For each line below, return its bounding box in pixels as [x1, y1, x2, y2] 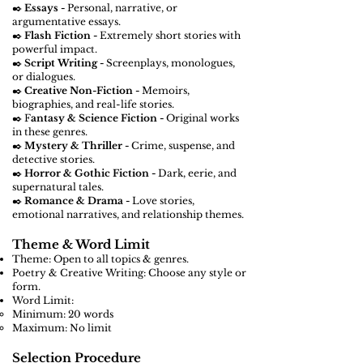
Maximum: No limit [12, 322, 112, 334]
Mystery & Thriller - [24, 139, 129, 152]
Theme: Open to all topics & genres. [12, 253, 189, 265]
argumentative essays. [12, 15, 121, 28]
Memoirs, [142, 84, 190, 96]
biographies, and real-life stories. [12, 98, 174, 110]
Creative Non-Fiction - [24, 84, 142, 96]
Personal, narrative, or [67, 2, 177, 14]
